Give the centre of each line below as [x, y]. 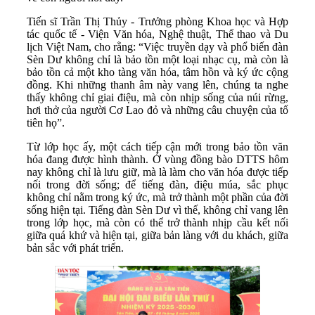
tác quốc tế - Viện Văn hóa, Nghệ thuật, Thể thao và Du [157, 34]
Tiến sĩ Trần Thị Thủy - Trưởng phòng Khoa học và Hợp [157, 22]
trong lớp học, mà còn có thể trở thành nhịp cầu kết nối [157, 223]
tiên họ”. [46, 123]
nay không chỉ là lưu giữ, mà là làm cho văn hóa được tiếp [157, 172]
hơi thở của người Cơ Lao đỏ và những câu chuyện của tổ [157, 110]
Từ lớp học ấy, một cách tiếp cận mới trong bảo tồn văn [157, 147]
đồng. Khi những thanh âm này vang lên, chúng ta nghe [157, 85]
